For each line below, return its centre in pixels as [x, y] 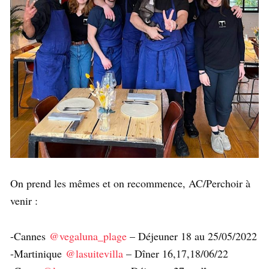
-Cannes [30, 236]
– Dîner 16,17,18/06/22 [176, 254]
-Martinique [38, 254]
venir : [24, 201]
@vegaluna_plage [88, 236]
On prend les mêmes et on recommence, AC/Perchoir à [130, 183]
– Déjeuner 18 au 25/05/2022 [192, 236]
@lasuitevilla [94, 254]
